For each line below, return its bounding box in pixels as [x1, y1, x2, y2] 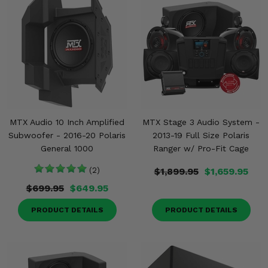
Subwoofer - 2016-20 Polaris [8, 130, 126, 140]
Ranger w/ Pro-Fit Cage [153, 144, 249, 153]
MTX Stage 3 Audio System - [142, 117, 260, 127]
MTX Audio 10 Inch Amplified [10, 117, 124, 127]
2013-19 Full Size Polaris [153, 130, 249, 140]
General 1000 [41, 144, 93, 153]
